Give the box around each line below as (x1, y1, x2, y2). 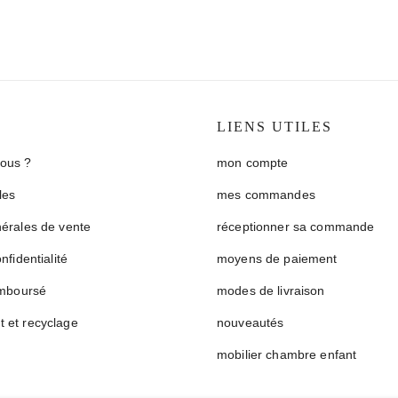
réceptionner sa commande (217, 219, 375, 234)
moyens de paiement (217, 251, 338, 266)
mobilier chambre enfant (217, 347, 357, 362)
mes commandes (217, 187, 315, 202)
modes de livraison (217, 283, 325, 298)
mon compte (217, 155, 289, 170)
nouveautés (217, 315, 284, 330)
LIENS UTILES (217, 119, 332, 134)
